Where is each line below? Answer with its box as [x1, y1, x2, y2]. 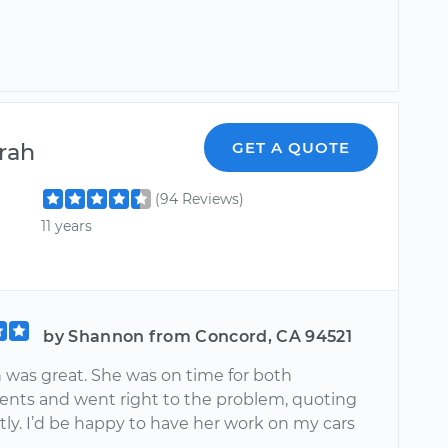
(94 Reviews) [155, 190, 245, 208]
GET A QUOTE [232, 138, 351, 157]
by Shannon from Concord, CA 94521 [43, 327, 352, 346]
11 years [41, 217, 93, 236]
